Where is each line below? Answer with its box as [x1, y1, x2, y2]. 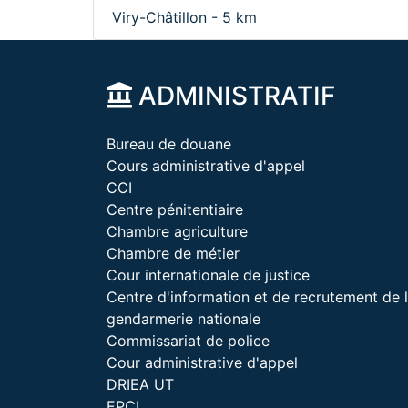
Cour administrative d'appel [107, 353, 298, 372]
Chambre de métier [107, 244, 240, 262]
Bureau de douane [107, 135, 231, 153]
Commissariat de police [107, 331, 270, 350]
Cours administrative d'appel [107, 157, 305, 175]
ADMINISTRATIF [132, 80, 335, 111]
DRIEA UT [107, 375, 174, 393]
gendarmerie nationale [107, 310, 260, 328]
